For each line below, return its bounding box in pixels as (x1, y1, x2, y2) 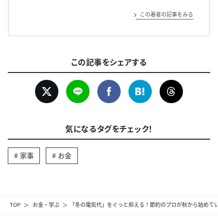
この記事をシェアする (71, 55, 147, 68)
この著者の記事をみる (140, 10, 193, 18)
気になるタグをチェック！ (65, 122, 153, 134)
